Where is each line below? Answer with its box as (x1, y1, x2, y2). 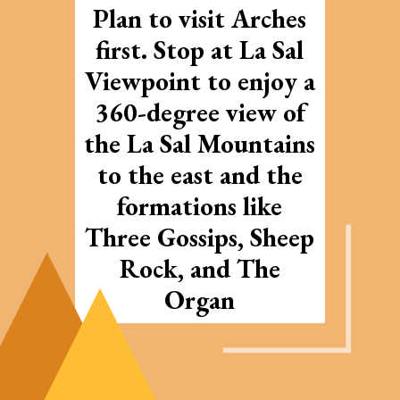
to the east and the (96, 157, 303, 193)
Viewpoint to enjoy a (84, 63, 315, 99)
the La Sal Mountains (84, 126, 316, 162)
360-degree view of (94, 95, 305, 130)
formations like (117, 188, 283, 224)
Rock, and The (119, 251, 280, 287)
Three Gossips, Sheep (85, 220, 315, 255)
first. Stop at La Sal (96, 32, 304, 68)
